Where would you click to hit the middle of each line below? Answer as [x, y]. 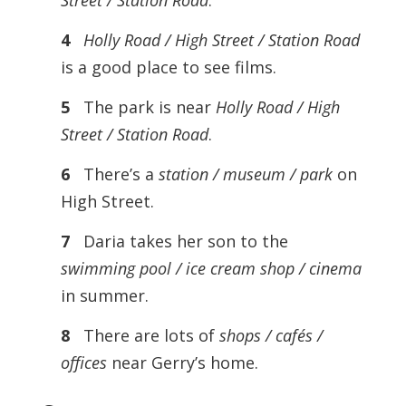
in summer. [104, 295]
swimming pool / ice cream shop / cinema [211, 268]
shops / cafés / [271, 335]
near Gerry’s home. [182, 362]
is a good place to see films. [168, 67]
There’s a [118, 174]
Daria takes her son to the [183, 241]
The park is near [147, 107]
